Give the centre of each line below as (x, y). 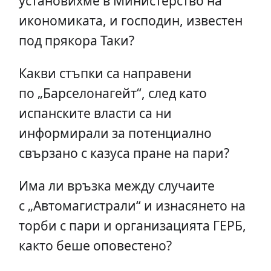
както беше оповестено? (95, 246)
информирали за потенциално (115, 133)
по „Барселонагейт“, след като (113, 93)
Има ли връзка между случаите (116, 186)
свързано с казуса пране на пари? (124, 153)
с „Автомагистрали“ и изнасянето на (132, 206)
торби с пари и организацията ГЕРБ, (132, 226)
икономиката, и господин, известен (130, 21)
